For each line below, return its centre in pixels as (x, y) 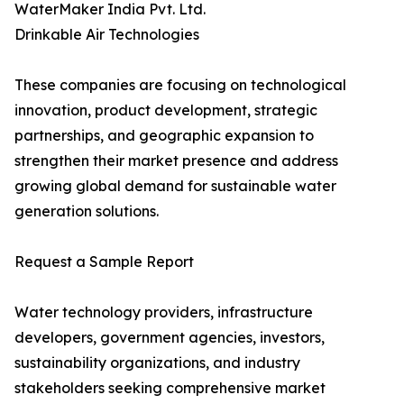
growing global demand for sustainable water (175, 186)
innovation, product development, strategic (166, 110)
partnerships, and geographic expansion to (164, 136)
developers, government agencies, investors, (170, 338)
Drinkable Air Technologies (107, 35)
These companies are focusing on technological (180, 85)
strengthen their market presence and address (176, 161)
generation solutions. (87, 211)
